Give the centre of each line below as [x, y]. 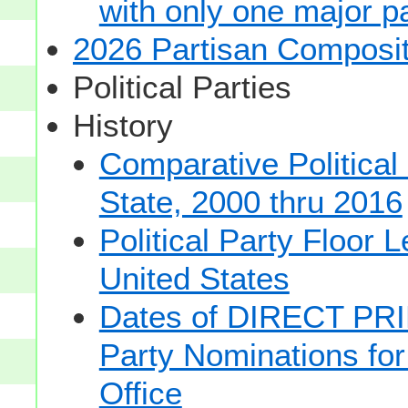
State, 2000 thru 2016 [250, 202]
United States [194, 279]
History [122, 126]
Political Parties [182, 87]
